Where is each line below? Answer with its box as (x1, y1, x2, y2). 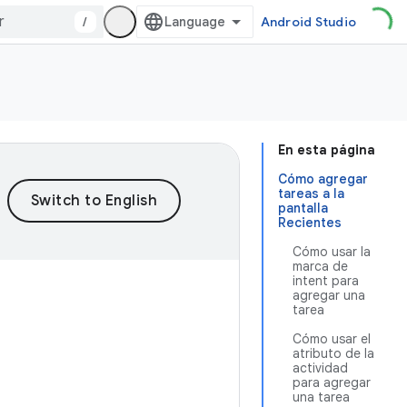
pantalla (278, 200, 328, 216)
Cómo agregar (278, 171, 368, 187)
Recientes (278, 214, 342, 231)
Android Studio (260, 14, 356, 30)
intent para (293, 273, 359, 289)
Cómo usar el (293, 331, 371, 347)
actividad (293, 360, 348, 376)
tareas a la (278, 185, 344, 202)
